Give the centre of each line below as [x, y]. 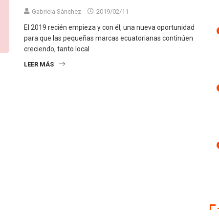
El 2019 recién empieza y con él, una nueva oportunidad [109, 28]
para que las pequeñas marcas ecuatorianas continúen [109, 38]
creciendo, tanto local [57, 49]
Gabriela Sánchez [56, 12]
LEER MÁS [39, 65]
